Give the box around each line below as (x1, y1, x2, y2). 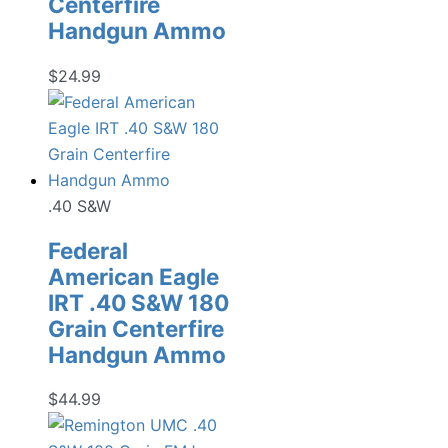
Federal (48, 236, 128, 264)
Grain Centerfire (48, 314, 224, 342)
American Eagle (48, 262, 219, 290)
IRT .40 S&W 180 (48, 288, 229, 316)
